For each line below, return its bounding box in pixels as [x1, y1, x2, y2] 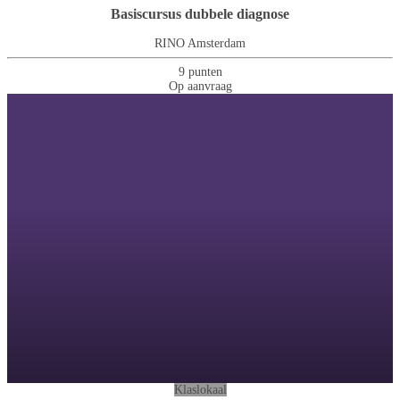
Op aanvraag [168, 79, 232, 93]
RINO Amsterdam [154, 37, 246, 51]
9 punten [178, 64, 222, 79]
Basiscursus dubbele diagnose [111, 6, 289, 22]
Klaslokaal [173, 382, 227, 396]
